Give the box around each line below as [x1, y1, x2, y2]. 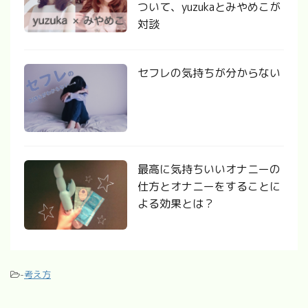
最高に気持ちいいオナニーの [137, 162, 280, 177]
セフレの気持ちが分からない [137, 65, 280, 80]
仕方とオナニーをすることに [137, 179, 280, 195]
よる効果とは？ [137, 196, 214, 212]
